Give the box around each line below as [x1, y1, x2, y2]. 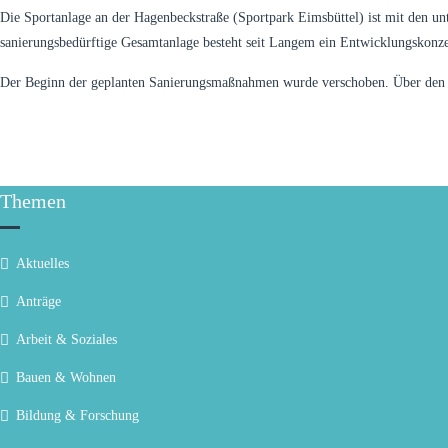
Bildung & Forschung [16, 408, 139, 423]
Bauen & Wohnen [16, 370, 116, 385]
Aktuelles [16, 256, 69, 271]
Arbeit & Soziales [16, 332, 117, 347]
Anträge [16, 294, 61, 309]
